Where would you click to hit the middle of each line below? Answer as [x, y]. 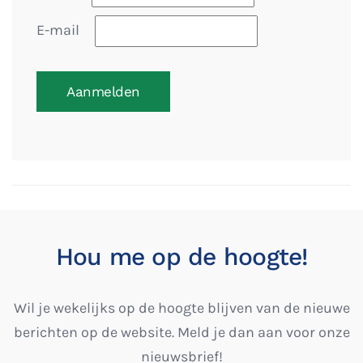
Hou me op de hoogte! [181, 257]
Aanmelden [103, 92]
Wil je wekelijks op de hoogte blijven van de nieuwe [181, 308]
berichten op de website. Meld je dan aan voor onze [181, 333]
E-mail [58, 30]
